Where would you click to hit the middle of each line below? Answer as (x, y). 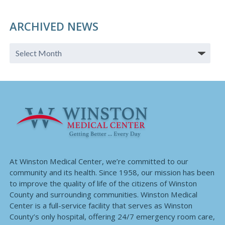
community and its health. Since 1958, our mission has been (112, 173)
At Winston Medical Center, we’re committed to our (99, 161)
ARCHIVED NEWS (54, 26)
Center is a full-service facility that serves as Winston (101, 206)
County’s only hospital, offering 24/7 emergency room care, (112, 217)
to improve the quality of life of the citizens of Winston (103, 184)
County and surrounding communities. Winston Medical (103, 195)
